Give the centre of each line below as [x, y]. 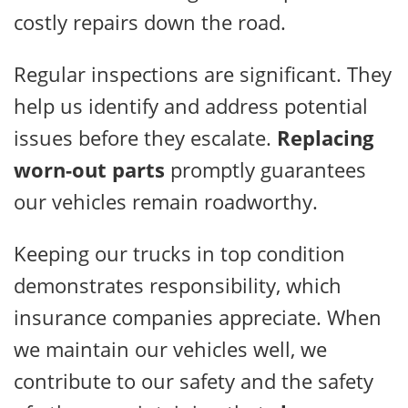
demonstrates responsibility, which [178, 285]
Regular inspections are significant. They [203, 73]
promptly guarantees [265, 169]
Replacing [325, 137]
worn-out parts [89, 169]
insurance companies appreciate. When [198, 316]
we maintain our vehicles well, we [170, 348]
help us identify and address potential [191, 105]
